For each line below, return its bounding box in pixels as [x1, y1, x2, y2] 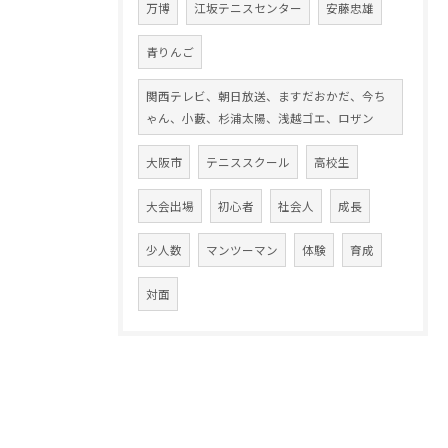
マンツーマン [206, 241, 278, 259]
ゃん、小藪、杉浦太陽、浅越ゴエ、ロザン [146, 109, 374, 127]
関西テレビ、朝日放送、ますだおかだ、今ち [146, 87, 386, 105]
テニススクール [206, 153, 290, 171]
